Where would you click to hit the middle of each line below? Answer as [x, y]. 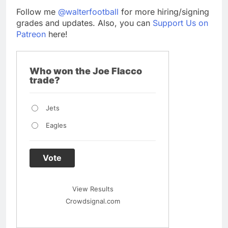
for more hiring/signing [164, 11]
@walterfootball [88, 11]
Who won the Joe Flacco [86, 71]
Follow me [37, 11]
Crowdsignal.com [93, 201]
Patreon [31, 34]
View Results [93, 189]
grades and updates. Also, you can [84, 23]
